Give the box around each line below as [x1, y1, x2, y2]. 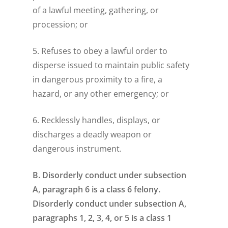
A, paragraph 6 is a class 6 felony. [33, 184, 161, 195]
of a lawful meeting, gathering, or [33, 5, 159, 16]
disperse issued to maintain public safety [33, 60, 190, 71]
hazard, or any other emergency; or [33, 88, 169, 100]
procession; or [33, 19, 89, 31]
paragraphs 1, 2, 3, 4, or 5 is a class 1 [33, 212, 172, 224]
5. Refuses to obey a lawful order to [33, 45, 168, 57]
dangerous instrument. [33, 143, 122, 155]
